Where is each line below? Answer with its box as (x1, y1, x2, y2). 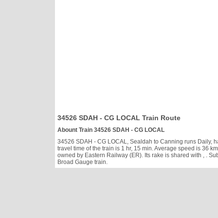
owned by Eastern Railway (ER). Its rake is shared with (57, 151, 203, 159)
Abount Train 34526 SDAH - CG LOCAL (57, 126, 164, 133)
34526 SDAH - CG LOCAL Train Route (57, 113, 181, 122)
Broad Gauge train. (57, 158, 108, 165)
